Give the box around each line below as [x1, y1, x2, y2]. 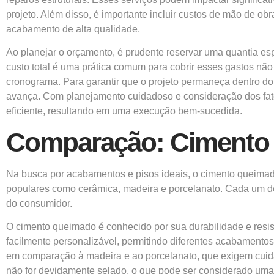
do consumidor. [6, 198, 72, 209]
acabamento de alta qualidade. [6, 24, 140, 35]
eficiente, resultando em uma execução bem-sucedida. [6, 106, 242, 117]
